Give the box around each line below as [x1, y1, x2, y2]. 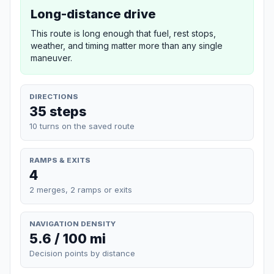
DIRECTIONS [29, 92, 78, 101]
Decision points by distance [29, 248, 135, 259]
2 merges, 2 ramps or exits [29, 184, 132, 194]
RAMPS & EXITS [29, 155, 91, 165]
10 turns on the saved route [29, 120, 135, 131]
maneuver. [31, 52, 72, 63]
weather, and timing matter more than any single [31, 40, 223, 51]
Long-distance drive [31, 6, 156, 21]
